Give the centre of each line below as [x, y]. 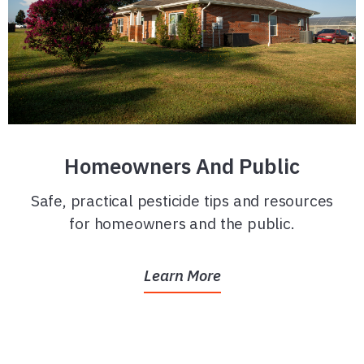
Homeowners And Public [182, 166]
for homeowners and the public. [182, 223]
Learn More [182, 276]
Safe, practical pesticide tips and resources [182, 200]
